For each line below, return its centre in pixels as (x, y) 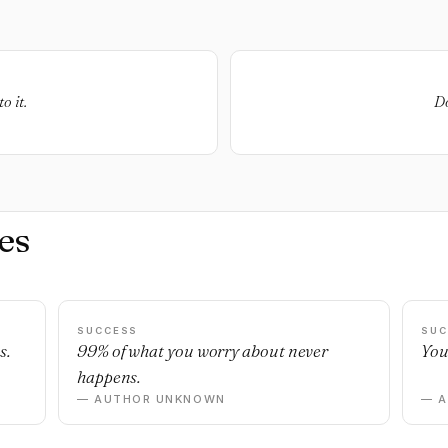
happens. (109, 376)
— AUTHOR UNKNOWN (151, 399)
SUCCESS (108, 330)
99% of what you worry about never (203, 350)
